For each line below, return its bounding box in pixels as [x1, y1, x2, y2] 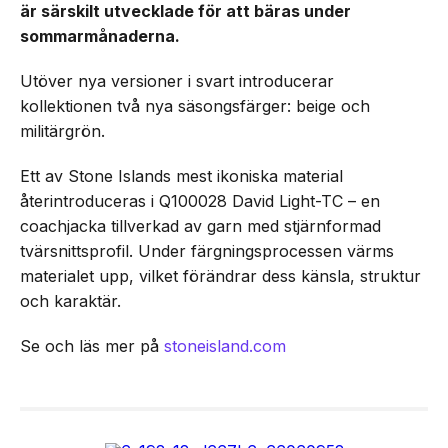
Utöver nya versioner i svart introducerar [20, 70, 334, 91]
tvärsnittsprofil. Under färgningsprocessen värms [20, 240, 394, 261]
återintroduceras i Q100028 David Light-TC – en [20, 190, 380, 211]
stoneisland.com [164, 335, 286, 356]
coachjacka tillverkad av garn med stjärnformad [20, 215, 381, 236]
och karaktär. [20, 290, 121, 311]
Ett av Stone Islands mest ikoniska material [20, 165, 343, 186]
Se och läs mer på [20, 335, 164, 356]
